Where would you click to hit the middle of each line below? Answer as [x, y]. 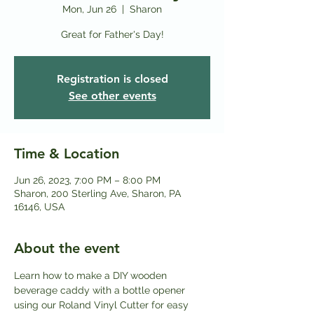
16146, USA [39, 206]
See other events [112, 95]
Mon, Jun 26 [89, 9]
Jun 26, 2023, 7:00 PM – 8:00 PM [87, 180]
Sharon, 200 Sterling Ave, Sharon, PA [97, 193]
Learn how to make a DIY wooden [92, 275]
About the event [67, 248]
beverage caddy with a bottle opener [101, 290]
